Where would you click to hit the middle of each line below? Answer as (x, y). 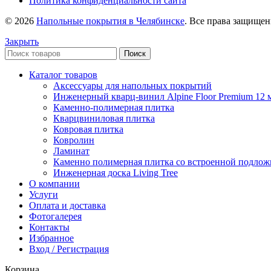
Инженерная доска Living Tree (116, 172)
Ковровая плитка (88, 129)
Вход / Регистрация (69, 249)
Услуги (44, 194)
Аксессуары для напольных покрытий (132, 85)
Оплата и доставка (67, 205)
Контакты (49, 227)
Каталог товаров (63, 74)
